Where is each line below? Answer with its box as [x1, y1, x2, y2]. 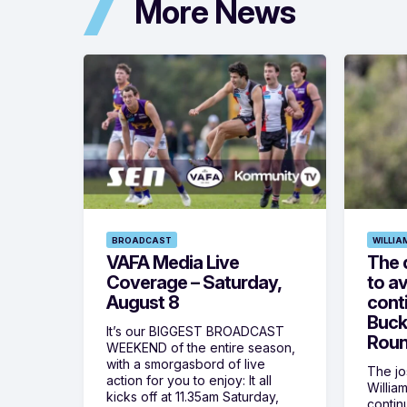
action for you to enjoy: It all [106, 372, 272, 389]
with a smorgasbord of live [106, 356, 265, 372]
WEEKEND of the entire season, [106, 340, 295, 356]
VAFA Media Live [106, 252, 239, 274]
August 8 [106, 292, 179, 314]
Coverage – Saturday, [106, 272, 281, 294]
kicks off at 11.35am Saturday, [106, 389, 279, 405]
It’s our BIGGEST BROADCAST [106, 323, 284, 340]
